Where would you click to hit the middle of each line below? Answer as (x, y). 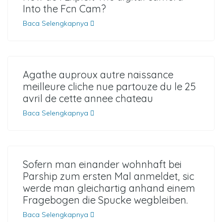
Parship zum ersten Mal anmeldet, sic (109, 176)
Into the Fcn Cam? (64, 9)
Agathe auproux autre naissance (98, 75)
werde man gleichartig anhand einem (109, 188)
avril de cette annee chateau (88, 98)
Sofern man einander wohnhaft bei (102, 164)
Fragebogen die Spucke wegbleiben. (105, 200)
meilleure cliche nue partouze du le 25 (109, 86)
